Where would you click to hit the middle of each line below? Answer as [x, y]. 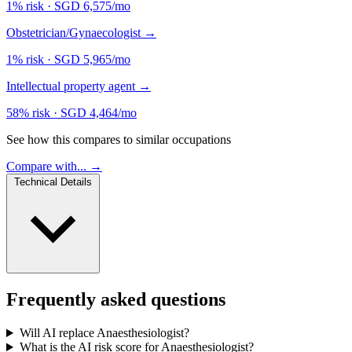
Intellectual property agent [72, 86]
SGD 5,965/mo [92, 60]
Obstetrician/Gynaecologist [75, 33]
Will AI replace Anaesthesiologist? [104, 333]
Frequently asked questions [116, 300]
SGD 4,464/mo [99, 113]
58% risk [28, 113]
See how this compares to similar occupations [119, 140]
